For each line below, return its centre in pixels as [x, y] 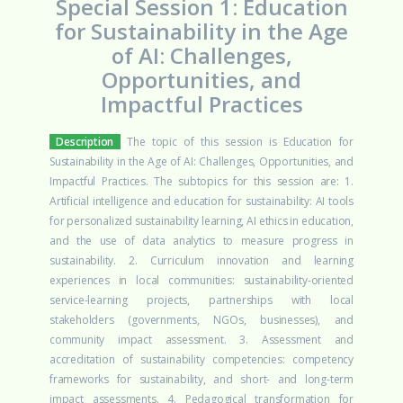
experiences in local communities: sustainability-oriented [201, 280]
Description [85, 142]
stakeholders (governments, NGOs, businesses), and [201, 320]
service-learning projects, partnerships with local [201, 300]
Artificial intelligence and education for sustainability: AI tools [201, 201]
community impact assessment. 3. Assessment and [201, 340]
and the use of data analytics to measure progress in [201, 241]
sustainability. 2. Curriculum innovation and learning [201, 260]
